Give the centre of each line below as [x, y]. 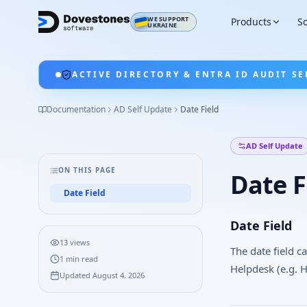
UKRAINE [162, 25]
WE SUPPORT [168, 19]
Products [251, 22]
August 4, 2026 [119, 275]
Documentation [76, 109]
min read [81, 259]
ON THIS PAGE [87, 170]
